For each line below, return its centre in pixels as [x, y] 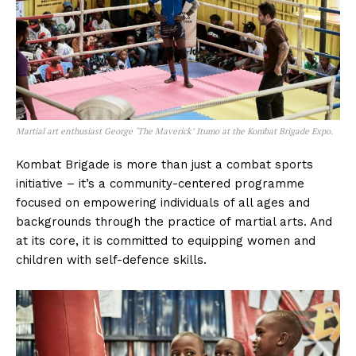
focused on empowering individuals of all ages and [163, 203]
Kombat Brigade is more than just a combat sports [164, 164]
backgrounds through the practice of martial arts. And [174, 222]
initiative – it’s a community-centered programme [160, 184]
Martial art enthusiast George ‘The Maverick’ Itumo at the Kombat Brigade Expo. [174, 131]
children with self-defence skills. [111, 260]
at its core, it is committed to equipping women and [166, 241]
